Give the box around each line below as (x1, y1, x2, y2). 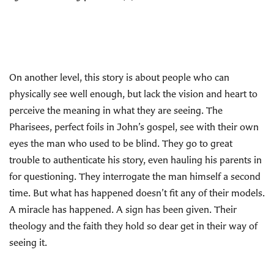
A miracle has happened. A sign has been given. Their (9, 203, 237, 215)
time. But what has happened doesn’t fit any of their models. (9, 187, 265, 199)
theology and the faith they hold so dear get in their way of (9, 220, 257, 232)
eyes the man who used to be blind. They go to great (9, 137, 232, 149)
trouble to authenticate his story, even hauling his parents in (9, 154, 262, 166)
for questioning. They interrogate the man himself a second (9, 170, 261, 182)
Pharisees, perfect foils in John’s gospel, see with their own (9, 120, 259, 133)
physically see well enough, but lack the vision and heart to (9, 87, 257, 100)
